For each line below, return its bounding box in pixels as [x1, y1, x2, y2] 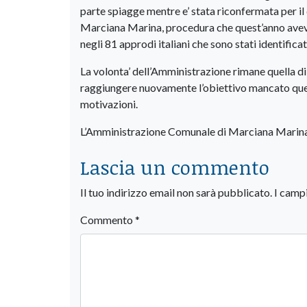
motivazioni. [80, 97, 138, 110]
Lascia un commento [80, 153, 269, 180]
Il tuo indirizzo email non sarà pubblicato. [80, 185, 272, 199]
